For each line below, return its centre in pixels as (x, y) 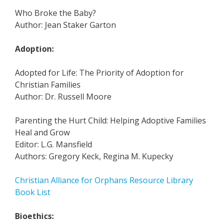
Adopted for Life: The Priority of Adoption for (99, 73)
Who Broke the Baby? (56, 13)
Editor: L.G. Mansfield (54, 144)
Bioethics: (34, 216)
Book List (33, 192)
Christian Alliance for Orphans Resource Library (104, 180)
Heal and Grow (42, 132)
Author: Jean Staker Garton (65, 25)
